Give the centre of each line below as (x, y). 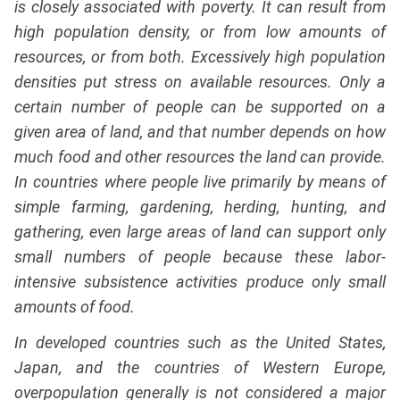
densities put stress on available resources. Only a (200, 82)
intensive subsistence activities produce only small (200, 282)
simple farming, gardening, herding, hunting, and (200, 207)
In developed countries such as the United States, (200, 343)
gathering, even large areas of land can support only (200, 232)
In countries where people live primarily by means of (200, 182)
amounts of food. (75, 307)
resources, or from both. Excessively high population (200, 57)
